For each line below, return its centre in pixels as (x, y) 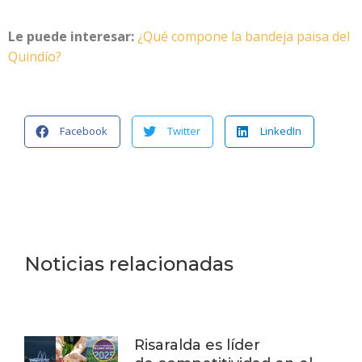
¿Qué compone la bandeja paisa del (244, 36)
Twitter (184, 131)
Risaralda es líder (198, 345)
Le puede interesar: (71, 36)
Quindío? (35, 56)
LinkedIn (281, 131)
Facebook (84, 131)
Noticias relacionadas (129, 263)
